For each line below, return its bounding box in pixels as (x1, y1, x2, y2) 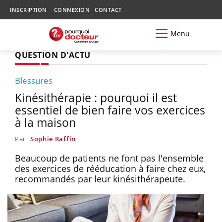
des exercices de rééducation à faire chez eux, (15, 162, 206, 174)
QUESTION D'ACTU (15, 49, 91, 60)
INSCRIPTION (10, 6, 47, 13)
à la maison (15, 114, 76, 130)
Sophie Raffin (30, 134, 76, 143)
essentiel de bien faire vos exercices (15, 102, 205, 118)
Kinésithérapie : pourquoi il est (15, 89, 177, 106)
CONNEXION (54, 6, 90, 13)
